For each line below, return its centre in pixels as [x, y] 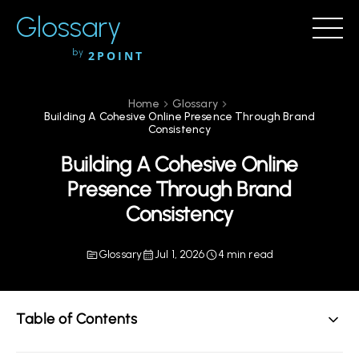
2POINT [116, 56]
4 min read [246, 254]
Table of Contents [77, 319]
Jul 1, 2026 [180, 254]
